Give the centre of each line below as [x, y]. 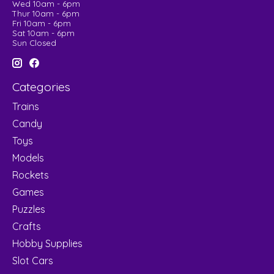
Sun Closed [34, 43]
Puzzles [29, 209]
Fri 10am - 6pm [42, 24]
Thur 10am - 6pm [46, 14]
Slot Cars [33, 260]
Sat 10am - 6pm [43, 33]
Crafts [27, 226]
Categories [41, 87]
